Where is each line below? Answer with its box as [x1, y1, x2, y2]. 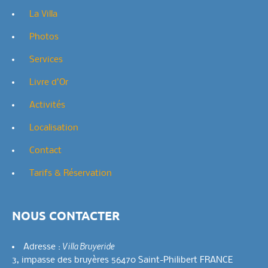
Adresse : [23, 242, 63, 252]
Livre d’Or [29, 78, 68, 88]
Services [29, 55, 63, 65]
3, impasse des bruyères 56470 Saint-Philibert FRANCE [12, 255, 233, 265]
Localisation [29, 123, 78, 133]
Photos [29, 32, 59, 42]
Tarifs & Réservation [29, 169, 112, 179]
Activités [29, 100, 65, 111]
